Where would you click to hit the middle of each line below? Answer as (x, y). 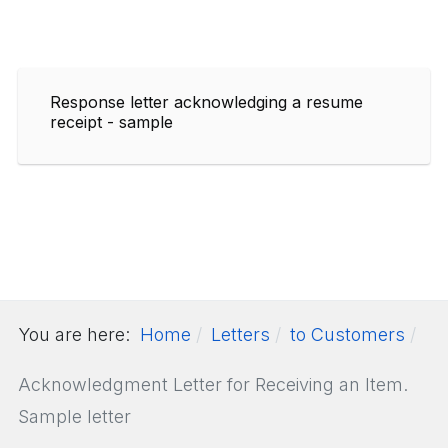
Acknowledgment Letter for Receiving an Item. (213, 384)
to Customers (347, 334)
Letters (240, 334)
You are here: (79, 334)
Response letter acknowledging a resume (206, 101)
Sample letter (74, 416)
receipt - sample (111, 121)
